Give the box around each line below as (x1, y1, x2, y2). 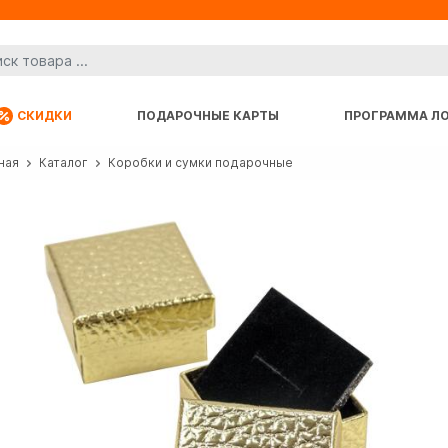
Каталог (39, 154, 88, 170)
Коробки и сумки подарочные (108, 154, 293, 170)
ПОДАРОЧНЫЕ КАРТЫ (137, 107, 279, 123)
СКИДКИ (17, 107, 72, 123)
